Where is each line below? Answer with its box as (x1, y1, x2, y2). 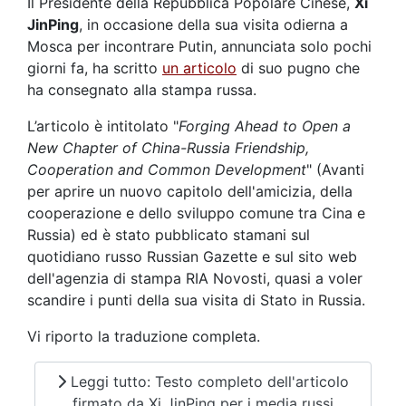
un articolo (162, 58, 237, 77)
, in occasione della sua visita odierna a (79, 14, 348, 34)
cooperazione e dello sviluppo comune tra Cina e (27, 203, 365, 222)
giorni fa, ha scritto (27, 58, 162, 77)
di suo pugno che (237, 58, 360, 77)
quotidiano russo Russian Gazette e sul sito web (27, 246, 357, 266)
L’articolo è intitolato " (27, 116, 179, 135)
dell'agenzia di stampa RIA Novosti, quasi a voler (27, 268, 362, 287)
